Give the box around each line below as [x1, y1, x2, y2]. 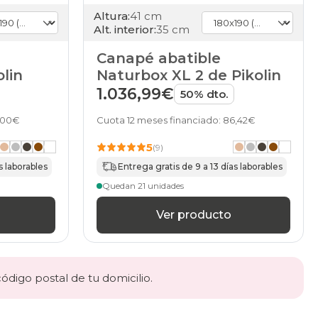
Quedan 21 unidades [102, 180, 184, 191]
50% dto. [180, 87, 228, 101]
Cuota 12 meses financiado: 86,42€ [97, 114, 256, 126]
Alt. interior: [94, 22, 156, 36]
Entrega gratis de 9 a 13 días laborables [118, 161, 283, 172]
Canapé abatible [97, 49, 221, 67]
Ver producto [155, 208, 231, 221]
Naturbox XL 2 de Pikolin [97, 66, 281, 84]
